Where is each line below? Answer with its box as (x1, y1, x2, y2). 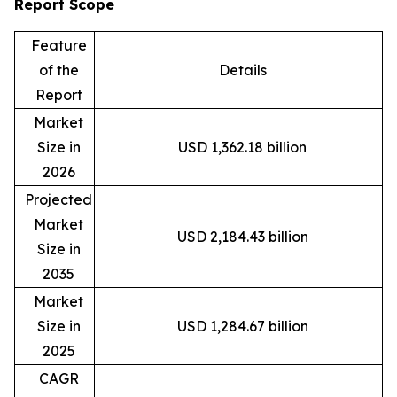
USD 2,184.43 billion (176, 227, 308, 245)
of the (38, 60, 79, 79)
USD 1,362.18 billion (178, 137, 307, 156)
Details (218, 60, 267, 79)
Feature (30, 35, 87, 54)
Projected (25, 190, 92, 208)
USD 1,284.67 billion (176, 316, 308, 335)
